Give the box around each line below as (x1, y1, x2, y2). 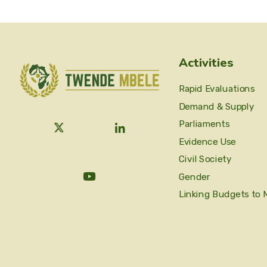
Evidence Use (179, 136, 236, 147)
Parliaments (179, 119, 230, 130)
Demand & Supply (179, 101, 254, 112)
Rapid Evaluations (179, 83, 255, 95)
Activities (179, 55, 234, 72)
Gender (179, 171, 210, 182)
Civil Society (179, 153, 232, 165)
